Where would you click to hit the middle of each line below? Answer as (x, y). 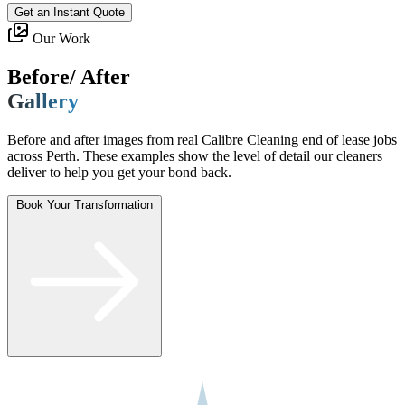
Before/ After (69, 77)
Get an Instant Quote (70, 13)
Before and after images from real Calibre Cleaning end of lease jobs (202, 139)
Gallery (43, 102)
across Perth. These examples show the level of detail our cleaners (195, 155)
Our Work (61, 39)
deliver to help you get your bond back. (119, 172)
